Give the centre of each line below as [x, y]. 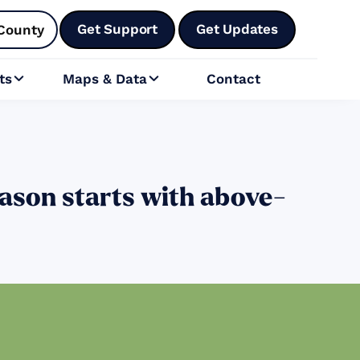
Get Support [118, 29]
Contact [233, 79]
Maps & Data [105, 79]
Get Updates [237, 29]
